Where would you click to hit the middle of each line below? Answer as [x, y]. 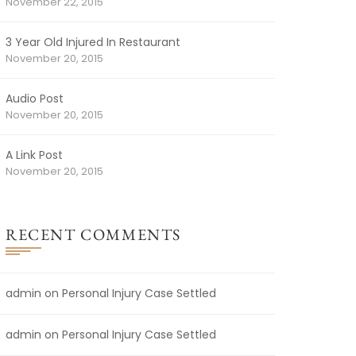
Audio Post [35, 99]
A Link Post [34, 155]
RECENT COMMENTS [93, 235]
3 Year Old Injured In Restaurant [93, 43]
